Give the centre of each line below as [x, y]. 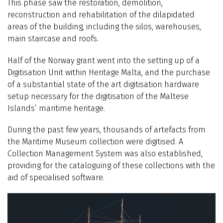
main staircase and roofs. [53, 39]
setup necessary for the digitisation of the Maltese [98, 96]
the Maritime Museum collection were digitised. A [95, 141]
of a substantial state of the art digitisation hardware [103, 84]
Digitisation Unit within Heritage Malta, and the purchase [109, 72]
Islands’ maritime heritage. [56, 108]
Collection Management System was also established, [105, 153]
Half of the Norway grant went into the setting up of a [104, 60]
